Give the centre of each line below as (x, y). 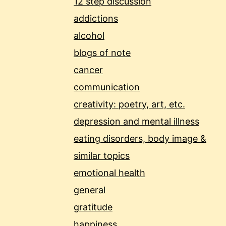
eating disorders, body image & (140, 139)
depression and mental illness (136, 122)
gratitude (93, 207)
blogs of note (102, 53)
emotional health (109, 173)
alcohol (89, 36)
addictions (96, 19)
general (90, 190)
